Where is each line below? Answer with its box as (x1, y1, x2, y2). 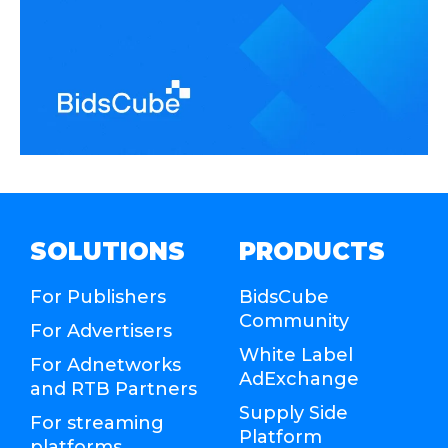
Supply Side (239, 402, 348, 425)
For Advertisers (30, 320, 172, 343)
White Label (239, 344, 353, 367)
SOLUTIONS (30, 237, 185, 267)
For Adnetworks (30, 354, 181, 377)
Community (239, 310, 349, 333)
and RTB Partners (30, 378, 197, 401)
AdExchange (239, 368, 359, 391)
